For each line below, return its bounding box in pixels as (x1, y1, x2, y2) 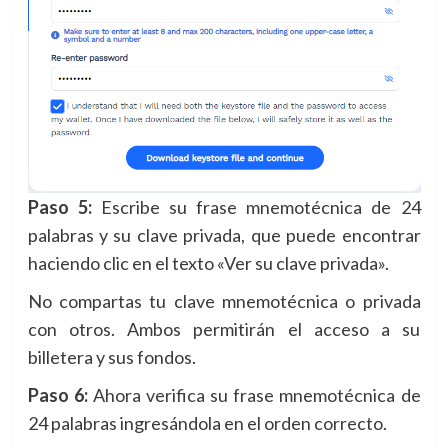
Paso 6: (27, 383, 88, 406)
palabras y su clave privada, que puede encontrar (27, 223, 421, 246)
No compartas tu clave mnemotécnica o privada (27, 289, 421, 312)
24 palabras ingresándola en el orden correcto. (27, 411, 387, 434)
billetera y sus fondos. (27, 345, 196, 368)
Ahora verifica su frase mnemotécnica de (87, 383, 421, 406)
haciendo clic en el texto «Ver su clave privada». (27, 251, 389, 274)
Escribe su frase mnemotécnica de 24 (91, 195, 421, 218)
